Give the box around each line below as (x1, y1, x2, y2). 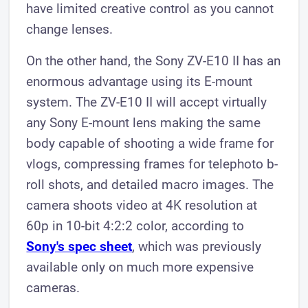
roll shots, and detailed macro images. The (26, 177, 274, 193)
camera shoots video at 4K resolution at (26, 197, 258, 214)
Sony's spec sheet (26, 239, 133, 255)
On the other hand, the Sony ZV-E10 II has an (26, 53, 281, 69)
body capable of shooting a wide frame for (26, 135, 274, 152)
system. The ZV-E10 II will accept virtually (26, 94, 267, 111)
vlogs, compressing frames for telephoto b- (26, 156, 278, 173)
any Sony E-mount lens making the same (26, 115, 261, 131)
